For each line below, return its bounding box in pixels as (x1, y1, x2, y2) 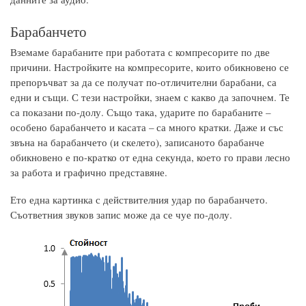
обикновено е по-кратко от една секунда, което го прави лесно (10, 150, 290, 165)
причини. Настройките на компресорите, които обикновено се (10, 60, 289, 74)
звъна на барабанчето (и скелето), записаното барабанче (10, 135, 264, 150)
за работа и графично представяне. (10, 165, 167, 180)
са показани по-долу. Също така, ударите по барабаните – (10, 105, 270, 120)
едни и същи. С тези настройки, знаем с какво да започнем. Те (10, 90, 290, 105)
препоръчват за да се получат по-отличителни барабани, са (10, 75, 277, 89)
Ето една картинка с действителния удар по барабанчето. (10, 193, 268, 207)
